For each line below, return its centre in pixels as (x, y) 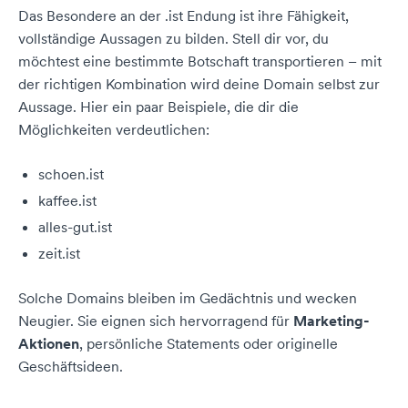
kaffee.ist (67, 200)
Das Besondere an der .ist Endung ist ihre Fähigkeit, (184, 15)
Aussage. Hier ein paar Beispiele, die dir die (158, 107)
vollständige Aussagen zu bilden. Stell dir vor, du (173, 38)
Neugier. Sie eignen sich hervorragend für (156, 321)
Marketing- (331, 321)
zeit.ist (59, 253)
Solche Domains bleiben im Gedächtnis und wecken (188, 298)
